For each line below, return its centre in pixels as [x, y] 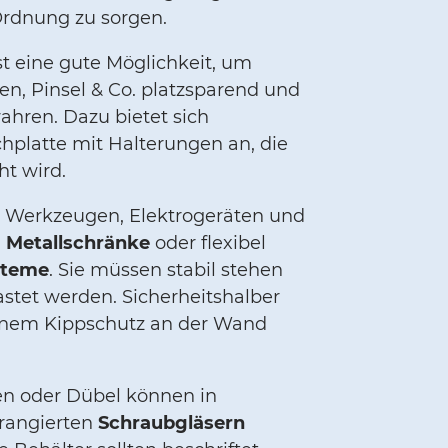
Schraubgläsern [171, 422]
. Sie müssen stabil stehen [165, 269]
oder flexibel [207, 242]
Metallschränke [77, 242]
